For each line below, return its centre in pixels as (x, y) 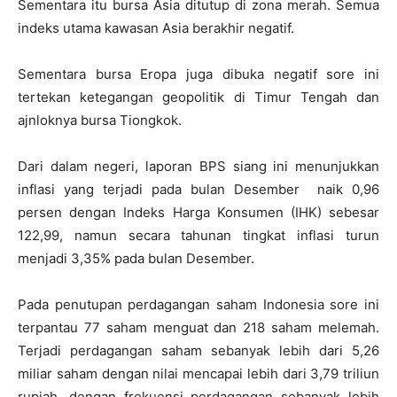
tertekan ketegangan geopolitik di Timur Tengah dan (198, 97)
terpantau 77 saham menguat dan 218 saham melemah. (198, 327)
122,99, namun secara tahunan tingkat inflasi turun (198, 235)
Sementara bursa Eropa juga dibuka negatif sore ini (198, 74)
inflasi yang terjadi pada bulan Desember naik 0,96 (198, 189)
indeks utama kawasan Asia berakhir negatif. (156, 28)
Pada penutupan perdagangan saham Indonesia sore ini (198, 304)
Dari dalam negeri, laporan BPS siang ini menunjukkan (198, 166)
